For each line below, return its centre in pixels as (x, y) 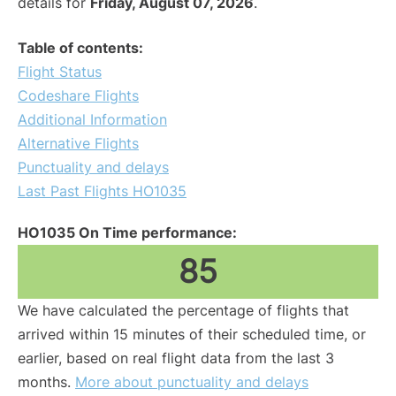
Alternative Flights (78, 144)
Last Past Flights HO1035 (102, 191)
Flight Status (60, 72)
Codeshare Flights (78, 96)
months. (46, 382)
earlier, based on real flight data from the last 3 (176, 358)
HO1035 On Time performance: (127, 233)
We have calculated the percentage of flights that (183, 311)
